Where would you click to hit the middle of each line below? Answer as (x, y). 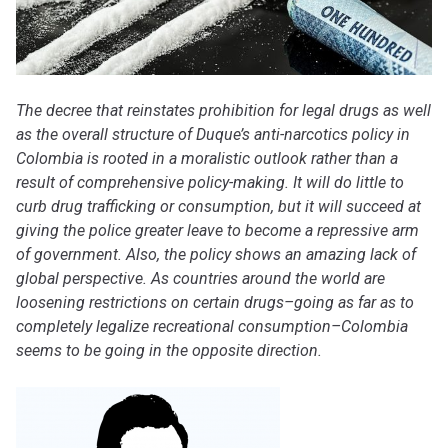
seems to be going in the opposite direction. (177, 351)
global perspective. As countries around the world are (200, 279)
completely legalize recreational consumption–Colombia (212, 327)
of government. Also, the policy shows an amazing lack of (216, 255)
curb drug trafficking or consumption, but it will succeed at (218, 207)
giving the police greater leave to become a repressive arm (217, 231)
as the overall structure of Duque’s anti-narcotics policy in (213, 135)
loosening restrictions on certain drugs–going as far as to (215, 303)
